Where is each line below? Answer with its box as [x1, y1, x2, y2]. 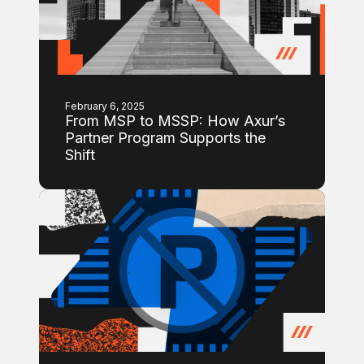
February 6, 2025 [65, 100, 145, 112]
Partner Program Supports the [65, 129, 266, 146]
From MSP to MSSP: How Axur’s [65, 112, 285, 129]
